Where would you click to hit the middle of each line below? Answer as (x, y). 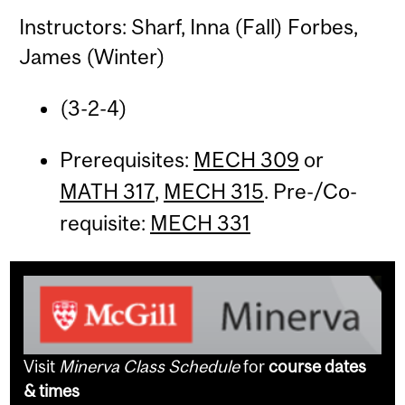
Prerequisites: (126, 160)
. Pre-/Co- (310, 192)
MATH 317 (107, 192)
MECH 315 (213, 192)
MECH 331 (200, 223)
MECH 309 (246, 160)
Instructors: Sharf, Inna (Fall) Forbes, (189, 27)
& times (52, 391)
